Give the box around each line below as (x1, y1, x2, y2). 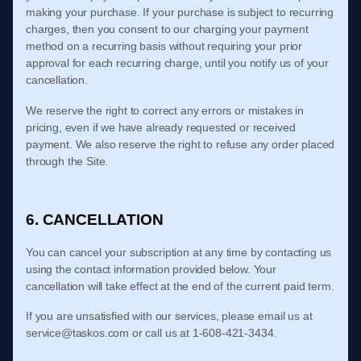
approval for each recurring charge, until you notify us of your (26, 56, 329, 69)
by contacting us (250, 246, 332, 259)
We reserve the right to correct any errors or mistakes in (26, 104, 304, 117)
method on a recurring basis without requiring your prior (26, 39, 303, 52)
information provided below (114, 263, 247, 276)
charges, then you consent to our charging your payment (26, 23, 309, 35)
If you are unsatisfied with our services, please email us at (26, 309, 313, 322)
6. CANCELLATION (26, 211, 164, 228)
